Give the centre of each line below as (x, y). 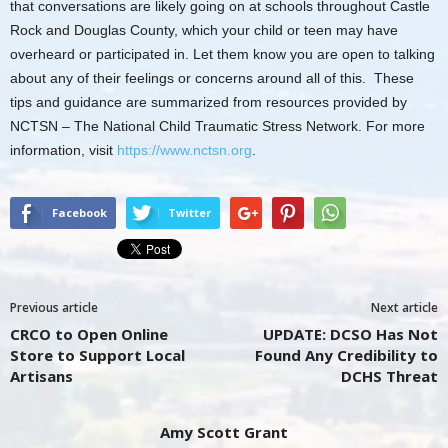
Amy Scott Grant (224, 432)
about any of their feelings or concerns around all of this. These (212, 78)
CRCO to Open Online (89, 334)
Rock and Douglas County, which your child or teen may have (204, 30)
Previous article (54, 308)
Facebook (79, 213)
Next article (404, 308)
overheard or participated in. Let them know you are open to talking (222, 54)
